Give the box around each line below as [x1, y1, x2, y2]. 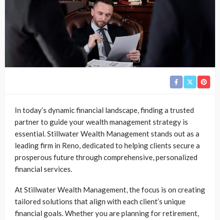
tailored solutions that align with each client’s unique [15, 197, 186, 206]
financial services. [15, 165, 72, 174]
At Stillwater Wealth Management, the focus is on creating [15, 185, 205, 194]
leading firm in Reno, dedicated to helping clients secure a [15, 141, 200, 150]
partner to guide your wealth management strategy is [15, 117, 188, 127]
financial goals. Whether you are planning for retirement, [15, 209, 199, 218]
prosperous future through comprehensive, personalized [15, 153, 197, 162]
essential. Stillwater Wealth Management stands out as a [15, 129, 199, 138]
